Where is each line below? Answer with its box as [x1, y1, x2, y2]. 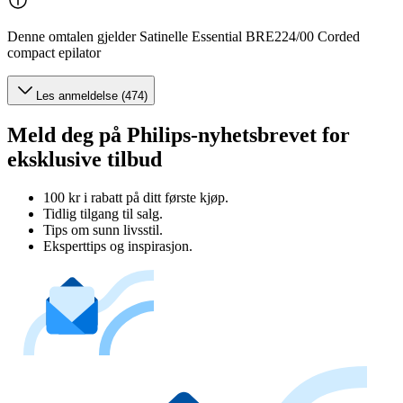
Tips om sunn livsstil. [43, 221, 163, 237]
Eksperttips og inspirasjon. [43, 237, 193, 254]
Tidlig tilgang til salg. [43, 205, 163, 221]
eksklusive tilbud [7, 147, 162, 171]
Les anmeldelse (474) [36, 88, 148, 103]
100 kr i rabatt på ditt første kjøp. [43, 189, 228, 205]
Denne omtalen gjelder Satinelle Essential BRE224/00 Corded [7, 28, 360, 44]
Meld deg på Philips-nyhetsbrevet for [7, 122, 350, 147]
